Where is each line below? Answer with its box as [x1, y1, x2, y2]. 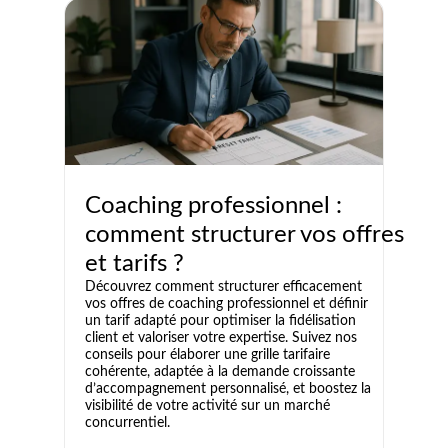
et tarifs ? [85, 251, 184, 276]
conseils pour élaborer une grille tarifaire [85, 347, 330, 362]
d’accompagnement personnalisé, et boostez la [85, 381, 371, 396]
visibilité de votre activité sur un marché [85, 398, 330, 413]
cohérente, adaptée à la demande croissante [85, 364, 355, 379]
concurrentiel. [85, 415, 170, 430]
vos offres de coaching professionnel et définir [85, 296, 368, 311]
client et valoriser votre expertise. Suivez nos [85, 330, 357, 345]
